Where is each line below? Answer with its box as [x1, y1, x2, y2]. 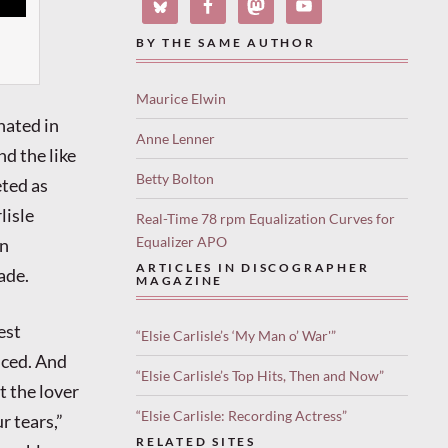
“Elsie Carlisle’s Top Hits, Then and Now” [136, 367, 384, 385]
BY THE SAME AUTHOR [136, 36, 316, 50]
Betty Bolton [136, 169, 214, 187]
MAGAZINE [136, 273, 224, 287]
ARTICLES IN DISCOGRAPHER [136, 260, 370, 274]
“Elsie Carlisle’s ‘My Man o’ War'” [136, 327, 336, 345]
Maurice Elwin [136, 89, 226, 107]
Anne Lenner [136, 129, 215, 147]
